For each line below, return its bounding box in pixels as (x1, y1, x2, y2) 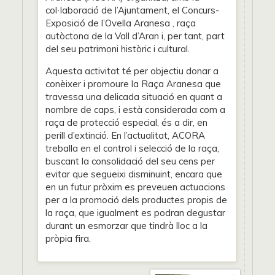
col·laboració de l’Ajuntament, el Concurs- (45, 4, 219, 16)
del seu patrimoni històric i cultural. (45, 43, 190, 55)
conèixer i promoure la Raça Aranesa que (45, 78, 221, 90)
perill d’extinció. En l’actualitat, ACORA (45, 130, 205, 141)
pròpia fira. (45, 233, 91, 244)
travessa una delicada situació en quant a (45, 91, 222, 103)
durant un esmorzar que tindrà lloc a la (45, 220, 207, 231)
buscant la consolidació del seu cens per (45, 155, 215, 167)
